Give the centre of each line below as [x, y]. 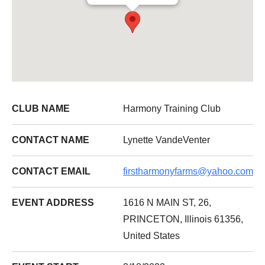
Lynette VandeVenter [167, 140]
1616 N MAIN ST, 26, [167, 203]
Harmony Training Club [172, 109]
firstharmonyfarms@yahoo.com [188, 171]
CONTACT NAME [51, 140]
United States [151, 236]
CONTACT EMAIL [51, 171]
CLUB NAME [41, 109]
